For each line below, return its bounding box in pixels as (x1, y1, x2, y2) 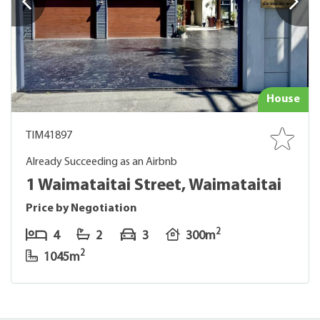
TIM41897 (26, 130, 72, 141)
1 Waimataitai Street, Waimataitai (26, 177, 281, 194)
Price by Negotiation (26, 203, 137, 214)
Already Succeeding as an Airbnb (26, 156, 177, 168)
